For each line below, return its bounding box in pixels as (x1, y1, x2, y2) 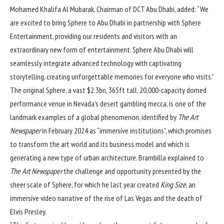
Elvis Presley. (10, 206, 46, 216)
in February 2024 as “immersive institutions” (40, 125, 165, 135)
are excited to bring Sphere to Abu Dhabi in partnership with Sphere (10, 17, 201, 27)
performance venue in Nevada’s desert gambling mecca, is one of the (10, 98, 206, 108)
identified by (141, 111, 178, 122)
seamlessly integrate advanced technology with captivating (10, 57, 181, 68)
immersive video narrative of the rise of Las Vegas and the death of (10, 192, 202, 203)
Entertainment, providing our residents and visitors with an (10, 30, 177, 41)
